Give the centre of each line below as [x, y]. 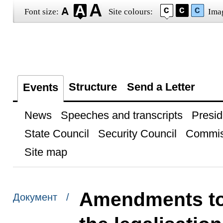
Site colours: [130, 12]
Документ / [41, 197]
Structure [93, 87]
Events [40, 87]
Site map [46, 152]
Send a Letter [161, 87]
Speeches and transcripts [121, 115]
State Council [56, 134]
